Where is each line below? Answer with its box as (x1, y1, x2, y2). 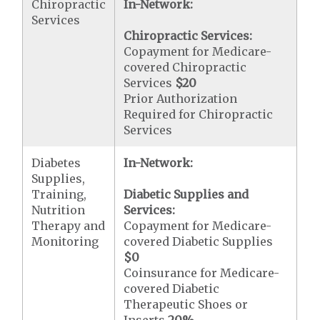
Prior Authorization (124, 91, 238, 106)
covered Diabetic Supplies (124, 234, 274, 249)
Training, (31, 186, 87, 201)
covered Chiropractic (124, 59, 247, 74)
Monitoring (31, 234, 99, 249)
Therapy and (31, 218, 106, 233)
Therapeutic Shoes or (124, 296, 249, 311)
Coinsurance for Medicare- (124, 265, 280, 280)
